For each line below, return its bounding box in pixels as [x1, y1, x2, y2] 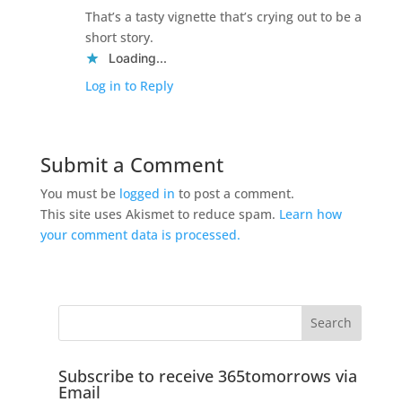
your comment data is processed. [39, 225, 240, 243]
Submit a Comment [39, 150, 223, 178]
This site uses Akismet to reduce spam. [39, 205, 279, 223]
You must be [39, 184, 119, 202]
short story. [84, 28, 153, 46]
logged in [118, 184, 175, 202]
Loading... [108, 49, 167, 66]
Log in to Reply [84, 76, 173, 94]
